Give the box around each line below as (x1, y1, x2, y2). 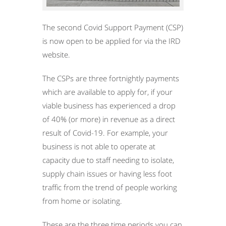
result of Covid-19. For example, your (42, 127, 168, 138)
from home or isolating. (42, 195, 122, 206)
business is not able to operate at (42, 141, 155, 151)
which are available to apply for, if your (42, 86, 173, 97)
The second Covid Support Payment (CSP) (42, 22, 183, 32)
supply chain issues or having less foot (42, 168, 172, 179)
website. (42, 49, 70, 60)
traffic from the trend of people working (42, 182, 177, 192)
